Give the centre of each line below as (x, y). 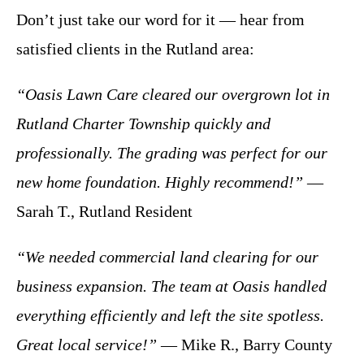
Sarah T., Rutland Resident (104, 211)
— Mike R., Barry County (245, 344)
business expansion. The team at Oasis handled (171, 286)
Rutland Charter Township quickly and (143, 123)
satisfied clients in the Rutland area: (135, 48)
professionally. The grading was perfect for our (172, 152)
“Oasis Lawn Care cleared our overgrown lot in (173, 94)
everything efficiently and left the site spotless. (170, 315)
